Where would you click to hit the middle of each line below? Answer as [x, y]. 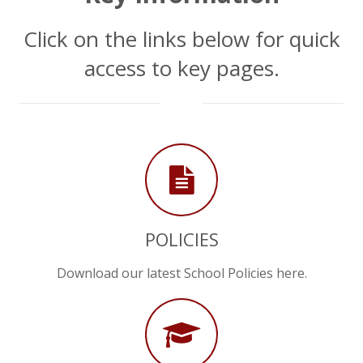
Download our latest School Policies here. [181, 273]
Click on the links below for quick [181, 38]
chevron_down [252, 102]
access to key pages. [181, 68]
